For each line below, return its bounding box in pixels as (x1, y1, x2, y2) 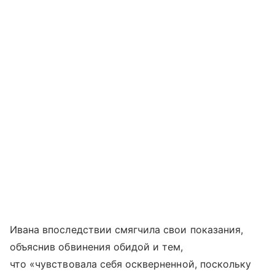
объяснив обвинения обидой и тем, (10, 241, 184, 254)
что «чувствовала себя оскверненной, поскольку (10, 258, 252, 271)
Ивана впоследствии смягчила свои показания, (10, 223, 244, 236)
